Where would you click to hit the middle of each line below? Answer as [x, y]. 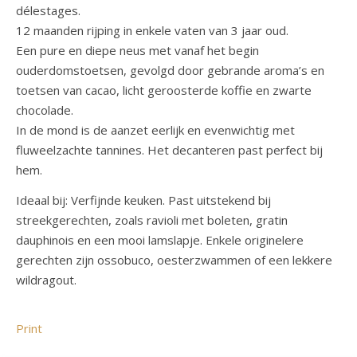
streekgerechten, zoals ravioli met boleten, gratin [152, 220]
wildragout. [46, 280]
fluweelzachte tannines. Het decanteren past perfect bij [169, 150]
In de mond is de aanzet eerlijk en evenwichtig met [155, 130]
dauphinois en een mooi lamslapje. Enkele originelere [160, 240]
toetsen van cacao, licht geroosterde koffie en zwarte [164, 90]
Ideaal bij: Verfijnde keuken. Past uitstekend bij [143, 200]
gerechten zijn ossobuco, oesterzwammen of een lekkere [174, 260]
